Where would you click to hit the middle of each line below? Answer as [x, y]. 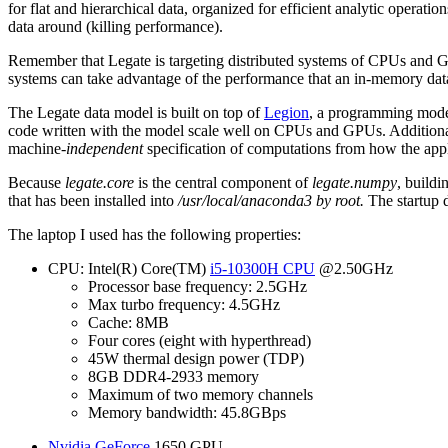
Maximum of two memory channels [200, 395]
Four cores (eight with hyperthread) [199, 341]
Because [36, 183]
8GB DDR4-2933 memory [173, 377]
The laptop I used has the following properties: [154, 235]
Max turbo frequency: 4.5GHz [184, 305]
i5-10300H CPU [262, 269]
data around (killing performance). [115, 27]
